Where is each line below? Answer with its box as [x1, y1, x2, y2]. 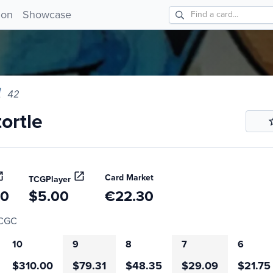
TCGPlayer [28, 173, 71, 186]
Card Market [104, 171, 154, 185]
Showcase [22, 6, 71, 23]
